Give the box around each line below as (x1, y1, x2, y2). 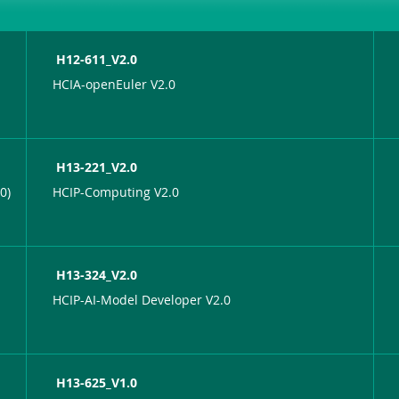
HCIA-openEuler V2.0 (53, 75, 176, 93)
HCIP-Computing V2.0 (53, 183, 180, 200)
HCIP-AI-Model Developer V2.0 (53, 290, 232, 308)
